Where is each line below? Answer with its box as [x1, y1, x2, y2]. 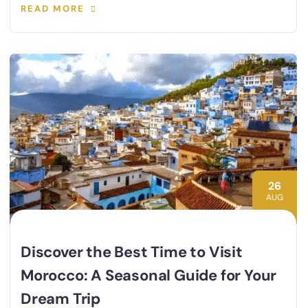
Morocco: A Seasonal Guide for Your [21, 265, 277, 286]
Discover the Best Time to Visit [21, 242, 243, 263]
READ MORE [21, 3, 85, 15]
